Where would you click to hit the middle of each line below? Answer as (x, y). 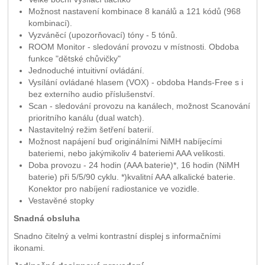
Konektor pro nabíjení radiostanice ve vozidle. (114, 189)
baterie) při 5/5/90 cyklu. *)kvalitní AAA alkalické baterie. (132, 177)
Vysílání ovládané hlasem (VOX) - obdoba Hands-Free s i (135, 83)
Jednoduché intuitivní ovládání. (86, 71)
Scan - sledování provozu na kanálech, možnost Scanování (139, 106)
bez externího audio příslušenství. (91, 94)
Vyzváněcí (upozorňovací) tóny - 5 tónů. (103, 35)
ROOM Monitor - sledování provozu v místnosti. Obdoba (133, 47)
